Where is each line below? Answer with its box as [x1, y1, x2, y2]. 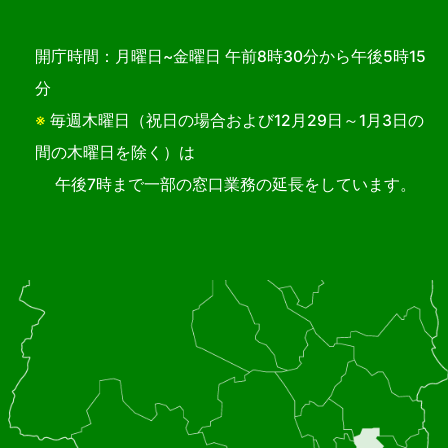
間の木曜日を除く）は [35, 143, 195, 163]
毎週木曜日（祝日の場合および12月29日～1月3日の [46, 111, 424, 131]
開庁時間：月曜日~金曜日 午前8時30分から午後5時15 [35, 47, 426, 67]
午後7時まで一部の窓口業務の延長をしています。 [35, 175, 416, 195]
